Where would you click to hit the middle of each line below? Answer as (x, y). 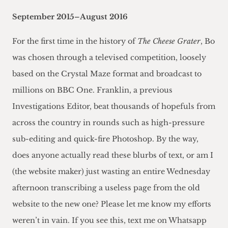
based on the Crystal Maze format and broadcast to (107, 74)
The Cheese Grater (169, 41)
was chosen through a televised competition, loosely (109, 58)
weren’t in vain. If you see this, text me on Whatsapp (109, 221)
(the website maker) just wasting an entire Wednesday (111, 172)
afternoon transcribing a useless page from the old (106, 188)
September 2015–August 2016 (70, 17)
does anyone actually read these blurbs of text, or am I (113, 155)
